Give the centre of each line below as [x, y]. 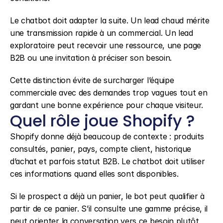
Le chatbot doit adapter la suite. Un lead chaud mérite [110, 20]
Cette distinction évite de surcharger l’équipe [92, 80]
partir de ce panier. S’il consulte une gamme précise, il [109, 209]
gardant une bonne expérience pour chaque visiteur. [107, 105]
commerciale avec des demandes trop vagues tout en [109, 93]
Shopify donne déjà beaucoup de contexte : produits [107, 136]
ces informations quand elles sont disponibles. [94, 174]
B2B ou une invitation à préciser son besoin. [91, 58]
